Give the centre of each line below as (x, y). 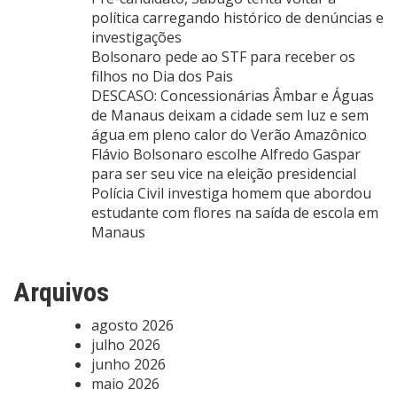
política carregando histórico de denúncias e (237, 17)
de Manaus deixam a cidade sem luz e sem (230, 115)
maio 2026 (125, 383)
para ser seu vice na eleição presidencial (224, 173)
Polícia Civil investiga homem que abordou (231, 193)
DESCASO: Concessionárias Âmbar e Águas (233, 95)
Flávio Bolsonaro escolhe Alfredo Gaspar (226, 154)
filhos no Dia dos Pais (162, 76)
